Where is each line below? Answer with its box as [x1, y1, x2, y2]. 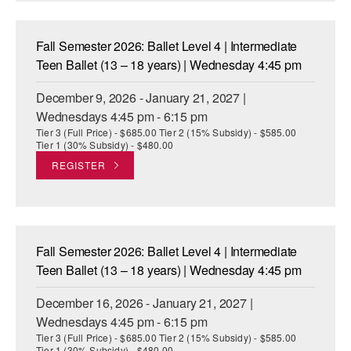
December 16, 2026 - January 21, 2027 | [36, 294, 253, 313]
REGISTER [52, 158, 106, 172]
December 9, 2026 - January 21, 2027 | [36, 89, 246, 107]
